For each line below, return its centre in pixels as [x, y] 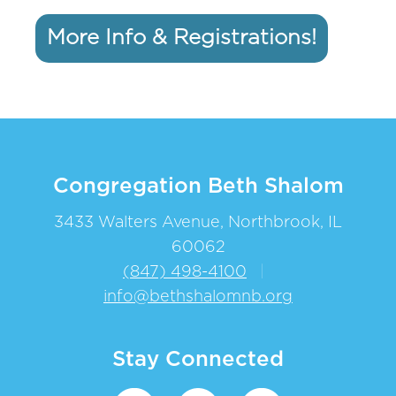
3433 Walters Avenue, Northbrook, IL [198, 222]
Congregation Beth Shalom [198, 186]
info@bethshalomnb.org [198, 297]
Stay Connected [198, 359]
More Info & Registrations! [182, 38]
